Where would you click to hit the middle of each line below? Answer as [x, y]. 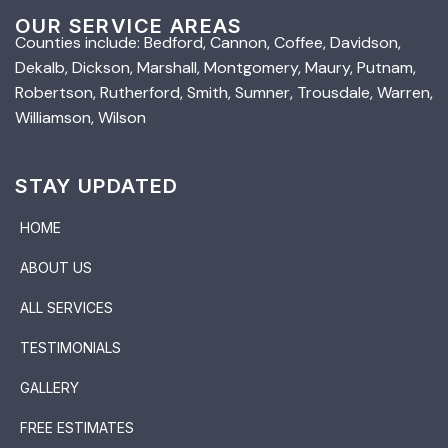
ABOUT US [56, 268]
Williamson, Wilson [80, 118]
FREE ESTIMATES [77, 428]
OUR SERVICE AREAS [129, 26]
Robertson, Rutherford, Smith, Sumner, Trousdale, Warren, [224, 93]
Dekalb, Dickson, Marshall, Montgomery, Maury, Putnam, [215, 68]
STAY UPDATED [97, 186]
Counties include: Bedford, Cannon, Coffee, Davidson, [208, 43]
